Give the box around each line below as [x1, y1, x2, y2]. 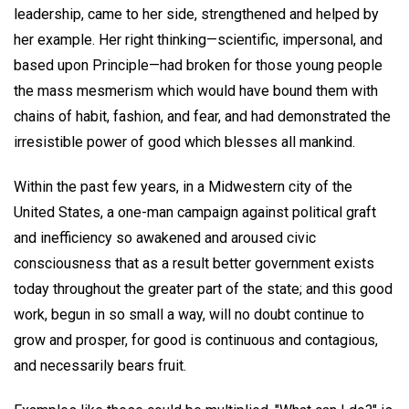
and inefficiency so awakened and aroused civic [14, 228, 316, 246]
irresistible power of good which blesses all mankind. [14, 133, 355, 152]
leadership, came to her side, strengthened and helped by [14, 5, 379, 24]
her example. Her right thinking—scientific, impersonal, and [14, 31, 383, 49]
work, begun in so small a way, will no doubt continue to [14, 305, 364, 323]
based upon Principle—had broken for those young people [14, 57, 383, 75]
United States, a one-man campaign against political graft [14, 203, 376, 221]
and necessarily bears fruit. [14, 356, 186, 374]
